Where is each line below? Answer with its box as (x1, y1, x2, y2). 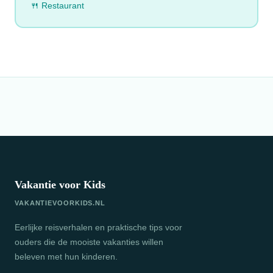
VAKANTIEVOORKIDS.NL (15, 199, 106, 207)
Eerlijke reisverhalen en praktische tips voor (15, 222, 182, 232)
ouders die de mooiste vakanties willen (15, 236, 163, 247)
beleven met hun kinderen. (15, 251, 118, 261)
